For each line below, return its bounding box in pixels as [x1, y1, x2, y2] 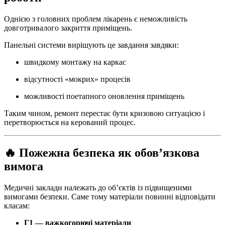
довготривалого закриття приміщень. [4, 24, 132, 33]
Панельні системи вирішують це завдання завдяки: [4, 41, 179, 50]
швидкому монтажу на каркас [24, 58, 126, 67]
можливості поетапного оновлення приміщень [24, 92, 184, 101]
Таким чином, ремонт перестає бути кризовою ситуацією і [4, 109, 205, 118]
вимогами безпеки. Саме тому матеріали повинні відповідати [4, 192, 215, 201]
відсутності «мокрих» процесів [24, 75, 131, 84]
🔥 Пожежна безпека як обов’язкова [4, 146, 199, 159]
